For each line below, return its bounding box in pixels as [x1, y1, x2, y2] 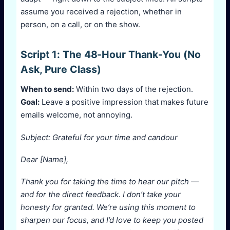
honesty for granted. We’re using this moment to [21, 202, 196, 213]
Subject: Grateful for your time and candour [21, 132, 178, 142]
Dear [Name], [21, 155, 68, 165]
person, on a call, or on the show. [21, 20, 140, 30]
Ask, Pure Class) [21, 63, 101, 76]
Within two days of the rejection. [74, 84, 193, 94]
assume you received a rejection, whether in [21, 7, 182, 17]
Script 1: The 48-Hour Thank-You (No [21, 48, 201, 61]
